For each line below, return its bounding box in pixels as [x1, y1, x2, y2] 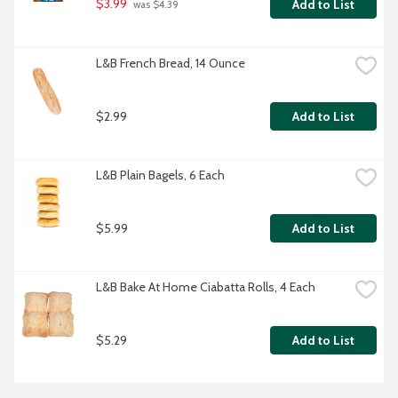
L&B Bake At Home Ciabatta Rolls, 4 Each [96, 279, 315, 296]
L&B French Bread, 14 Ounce [96, 55, 245, 72]
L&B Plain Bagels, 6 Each [96, 167, 225, 184]
